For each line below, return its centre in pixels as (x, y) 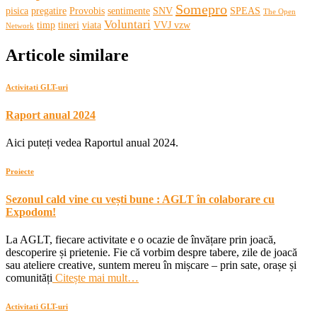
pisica (17, 10)
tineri (69, 24)
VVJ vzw (172, 24)
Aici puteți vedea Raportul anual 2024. (92, 142)
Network (20, 25)
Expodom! (31, 212)
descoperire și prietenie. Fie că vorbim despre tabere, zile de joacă (151, 253)
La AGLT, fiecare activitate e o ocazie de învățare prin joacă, (141, 240)
